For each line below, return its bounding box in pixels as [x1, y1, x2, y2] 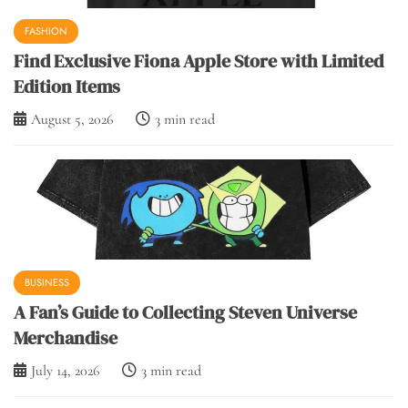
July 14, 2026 [31, 362, 99, 381]
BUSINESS [25, 275, 69, 291]
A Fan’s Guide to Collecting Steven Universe [14, 300, 357, 326]
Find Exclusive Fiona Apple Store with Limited [14, 48, 383, 75]
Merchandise [14, 325, 117, 352]
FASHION [25, 24, 67, 39]
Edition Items [14, 74, 120, 100]
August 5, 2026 [31, 110, 113, 129]
